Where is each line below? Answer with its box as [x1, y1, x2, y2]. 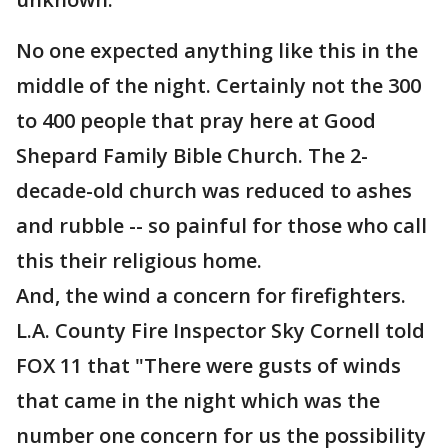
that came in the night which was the [16, 387, 380, 414]
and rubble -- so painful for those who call [16, 212, 427, 239]
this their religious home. [16, 247, 262, 274]
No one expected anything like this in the [16, 37, 418, 64]
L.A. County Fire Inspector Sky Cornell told [16, 317, 425, 344]
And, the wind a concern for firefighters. [16, 282, 406, 309]
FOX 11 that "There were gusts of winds [16, 352, 401, 379]
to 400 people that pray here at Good [16, 107, 376, 134]
